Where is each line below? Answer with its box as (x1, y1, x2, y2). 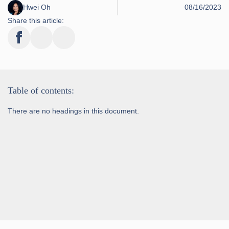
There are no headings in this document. (8, 106, 139, 115)
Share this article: (8, 16, 64, 25)
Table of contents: (8, 85, 74, 96)
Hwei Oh (23, 3, 51, 12)
